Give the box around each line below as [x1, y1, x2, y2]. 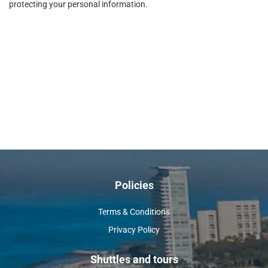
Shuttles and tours [90, 252, 178, 266]
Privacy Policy [108, 224, 160, 234]
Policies [114, 178, 154, 191]
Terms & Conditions [98, 206, 170, 217]
